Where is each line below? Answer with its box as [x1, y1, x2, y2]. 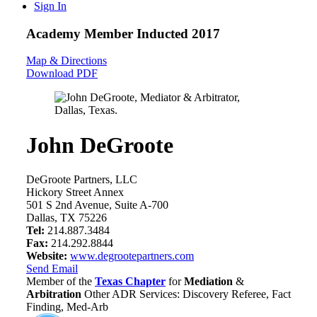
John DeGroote [26, 132, 173, 158]
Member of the [26, 275, 95, 288]
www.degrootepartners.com [70, 250, 194, 263]
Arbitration [26, 288, 81, 301]
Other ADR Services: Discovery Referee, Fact [84, 288, 291, 301]
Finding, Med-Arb [26, 301, 108, 313]
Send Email [26, 263, 78, 275]
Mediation [184, 275, 233, 288]
